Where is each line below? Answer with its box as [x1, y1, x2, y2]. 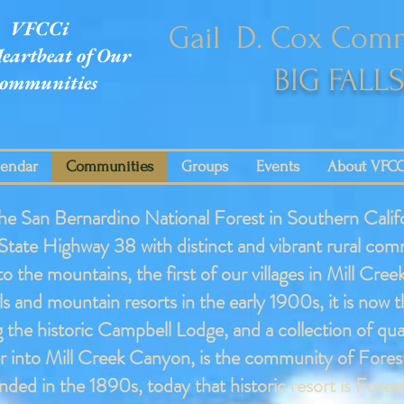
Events [255, 158, 299, 175]
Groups [180, 158, 228, 175]
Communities [65, 158, 153, 175]
